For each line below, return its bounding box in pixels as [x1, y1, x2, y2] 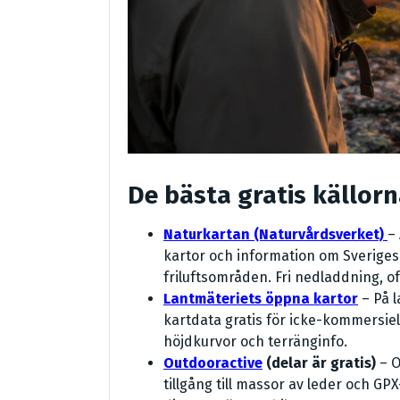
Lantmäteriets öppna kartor [163, 290, 358, 308]
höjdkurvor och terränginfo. [163, 333, 347, 351]
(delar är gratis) [262, 354, 376, 372]
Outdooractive [163, 354, 262, 372]
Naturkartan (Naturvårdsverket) [163, 226, 384, 244]
